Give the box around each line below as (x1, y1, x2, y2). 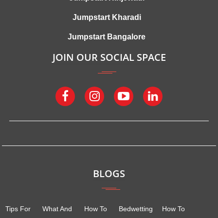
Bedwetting (118, 204, 153, 213)
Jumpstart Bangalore (68, 32, 145, 41)
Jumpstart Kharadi (72, 13, 141, 21)
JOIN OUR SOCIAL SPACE (52, 50, 166, 64)
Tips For (5, 204, 31, 213)
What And (42, 204, 72, 213)
